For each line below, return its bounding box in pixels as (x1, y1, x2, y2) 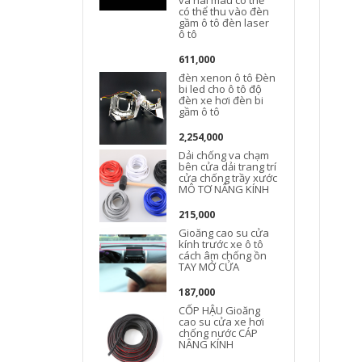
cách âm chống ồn (179, 248, 267, 263)
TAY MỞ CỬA (179, 259, 240, 274)
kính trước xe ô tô (179, 237, 264, 251)
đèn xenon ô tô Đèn (179, 70, 276, 85)
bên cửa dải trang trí (179, 159, 277, 174)
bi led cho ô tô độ (179, 82, 263, 96)
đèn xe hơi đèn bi (179, 93, 264, 107)
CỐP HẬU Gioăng (179, 303, 261, 318)
